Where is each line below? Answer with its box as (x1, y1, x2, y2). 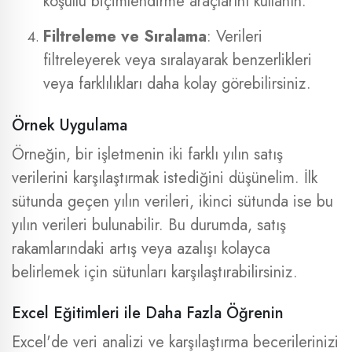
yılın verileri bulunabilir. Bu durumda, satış (12, 214, 286, 236)
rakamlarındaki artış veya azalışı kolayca (12, 237, 270, 260)
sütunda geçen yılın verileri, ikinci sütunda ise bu (12, 190, 333, 213)
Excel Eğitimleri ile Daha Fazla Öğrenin (12, 302, 284, 324)
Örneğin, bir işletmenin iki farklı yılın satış (12, 143, 283, 166)
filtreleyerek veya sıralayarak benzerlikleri (43, 49, 312, 71)
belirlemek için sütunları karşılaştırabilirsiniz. (12, 261, 298, 284)
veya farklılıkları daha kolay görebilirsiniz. (43, 72, 311, 95)
